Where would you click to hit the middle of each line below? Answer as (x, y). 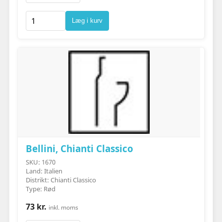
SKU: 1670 (40, 162)
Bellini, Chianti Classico (79, 148)
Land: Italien (44, 171)
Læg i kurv (87, 21)
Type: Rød (40, 189)
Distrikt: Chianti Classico (61, 180)
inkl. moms (63, 207)
